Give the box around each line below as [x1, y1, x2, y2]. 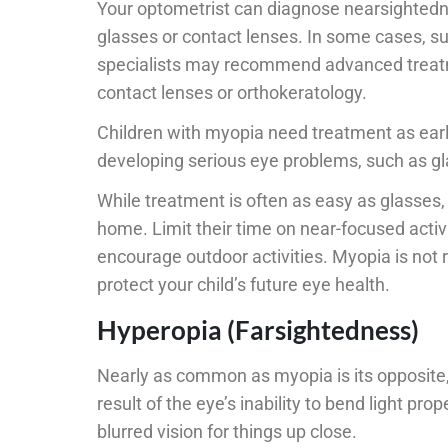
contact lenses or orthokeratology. [97, 82, 367, 104]
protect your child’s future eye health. [97, 274, 390, 296]
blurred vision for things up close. [97, 421, 357, 443]
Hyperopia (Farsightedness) [97, 314, 419, 347]
